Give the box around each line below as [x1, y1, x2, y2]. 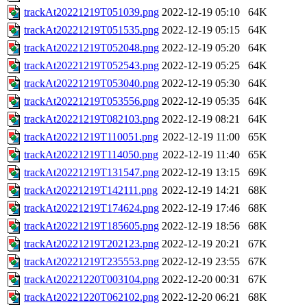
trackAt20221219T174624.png [24, 202, 159, 214]
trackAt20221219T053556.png [24, 95, 159, 108]
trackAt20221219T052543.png [24, 60, 159, 72]
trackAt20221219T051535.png [24, 24, 159, 36]
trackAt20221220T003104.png [24, 273, 159, 286]
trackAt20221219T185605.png [24, 220, 159, 232]
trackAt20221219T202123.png [24, 238, 159, 250]
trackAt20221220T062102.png [24, 291, 159, 304]
